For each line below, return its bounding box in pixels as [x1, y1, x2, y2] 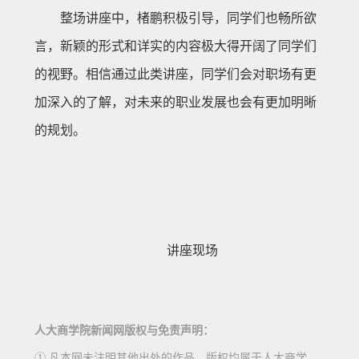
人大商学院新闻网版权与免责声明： [34, 324, 214, 337]
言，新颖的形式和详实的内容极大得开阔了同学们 [34, 39, 317, 53]
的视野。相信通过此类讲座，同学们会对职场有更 [34, 67, 317, 81]
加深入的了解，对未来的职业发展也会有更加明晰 [34, 95, 317, 109]
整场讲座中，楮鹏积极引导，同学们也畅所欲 [59, 11, 317, 25]
